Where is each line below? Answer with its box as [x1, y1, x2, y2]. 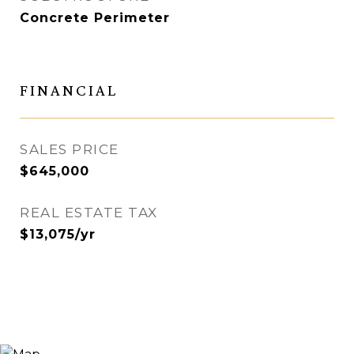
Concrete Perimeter [20, 10, 170, 26]
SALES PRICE [20, 141, 119, 158]
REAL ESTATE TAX [20, 205, 158, 221]
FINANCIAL [20, 81, 118, 100]
